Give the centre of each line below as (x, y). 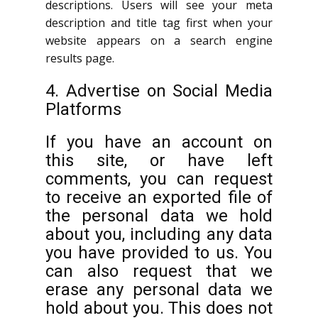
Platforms (83, 109)
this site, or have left (159, 160)
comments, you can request (159, 179)
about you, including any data (159, 234)
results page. (80, 58)
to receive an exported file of (159, 197)
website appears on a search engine (159, 40)
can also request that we (159, 271)
